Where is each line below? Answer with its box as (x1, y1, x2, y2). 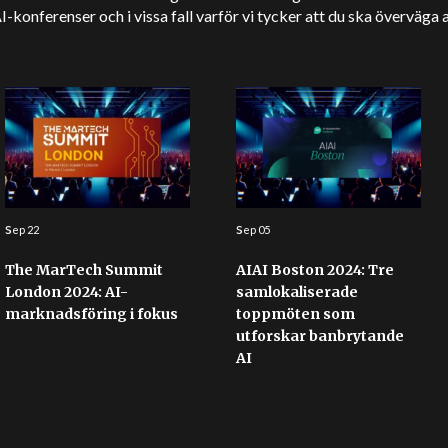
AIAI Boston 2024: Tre (235, 261, 394, 279)
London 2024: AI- (4, 283, 128, 301)
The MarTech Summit (4, 261, 163, 279)
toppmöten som (235, 305, 355, 323)
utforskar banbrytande (235, 327, 404, 345)
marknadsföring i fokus (4, 305, 178, 323)
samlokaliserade (235, 283, 358, 301)
